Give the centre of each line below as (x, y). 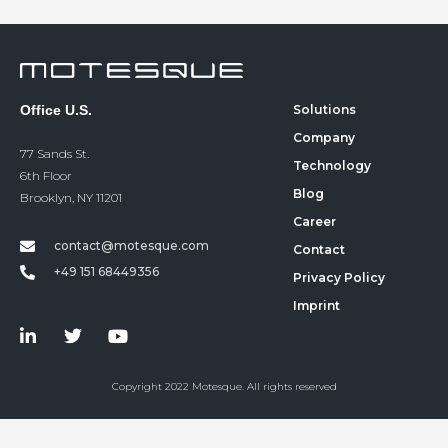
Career (314, 222)
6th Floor (46, 176)
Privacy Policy (338, 278)
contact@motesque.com (131, 246)
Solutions (324, 110)
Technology (331, 166)
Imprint (316, 306)
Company (323, 138)
